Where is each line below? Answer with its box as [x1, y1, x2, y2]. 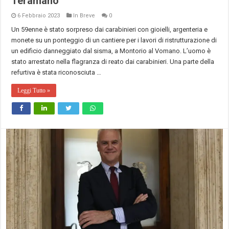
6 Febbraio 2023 [17, 12, 60, 19]
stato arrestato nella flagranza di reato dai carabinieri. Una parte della [11, 57, 215, 65]
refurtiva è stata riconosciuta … [11, 68, 102, 76]
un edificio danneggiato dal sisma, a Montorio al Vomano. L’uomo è [11, 47, 211, 55]
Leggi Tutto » [17, 86, 51, 94]
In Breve [73, 12, 96, 19]
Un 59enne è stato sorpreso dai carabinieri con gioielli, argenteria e [11, 25, 208, 33]
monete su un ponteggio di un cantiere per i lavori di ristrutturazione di [11, 36, 217, 44]
